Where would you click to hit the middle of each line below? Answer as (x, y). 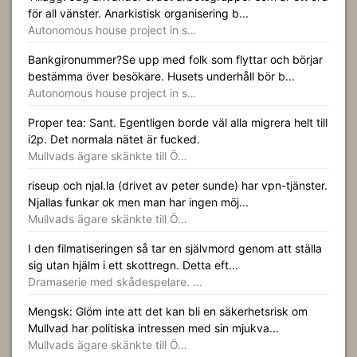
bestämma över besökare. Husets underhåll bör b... (161, 76)
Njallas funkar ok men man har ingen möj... (138, 202)
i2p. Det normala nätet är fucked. (114, 139)
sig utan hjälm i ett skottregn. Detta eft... (133, 265)
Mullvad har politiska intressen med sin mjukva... (153, 328)
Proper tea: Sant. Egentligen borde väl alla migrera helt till (178, 122)
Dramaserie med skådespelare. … (115, 281)
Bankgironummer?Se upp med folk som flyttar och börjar (175, 59)
